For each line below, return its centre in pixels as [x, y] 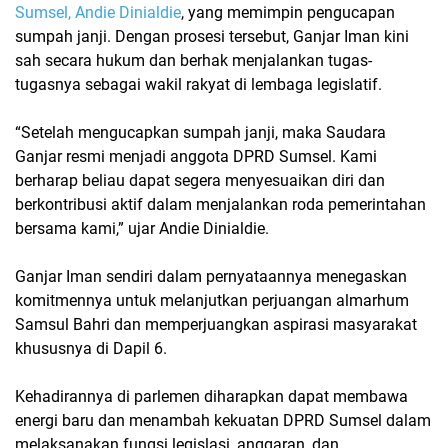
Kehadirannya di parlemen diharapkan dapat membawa [211, 397]
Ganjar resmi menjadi [92, 157]
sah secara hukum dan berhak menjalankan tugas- [193, 61]
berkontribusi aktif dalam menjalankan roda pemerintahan [220, 205]
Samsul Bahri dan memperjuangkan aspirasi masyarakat [216, 325]
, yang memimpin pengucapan [288, 13]
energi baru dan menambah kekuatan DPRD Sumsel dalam [223, 421]
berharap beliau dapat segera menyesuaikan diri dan [200, 181]
